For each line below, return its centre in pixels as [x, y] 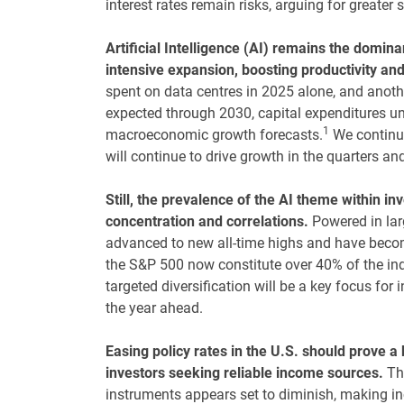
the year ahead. [154, 308]
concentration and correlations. [207, 221]
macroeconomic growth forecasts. [214, 134]
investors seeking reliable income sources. [246, 372]
